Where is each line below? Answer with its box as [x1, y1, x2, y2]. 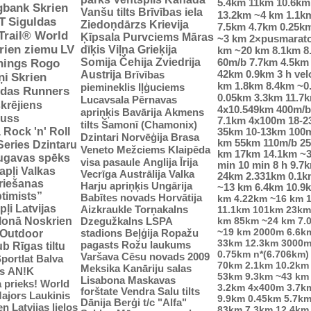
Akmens [165, 106, 204, 118]
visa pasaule [81, 155, 140, 168]
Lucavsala [81, 93, 129, 106]
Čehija [119, 56, 153, 68]
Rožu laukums [121, 238, 191, 251]
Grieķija [137, 43, 177, 56]
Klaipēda [168, 143, 210, 155]
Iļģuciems [138, 81, 185, 93]
